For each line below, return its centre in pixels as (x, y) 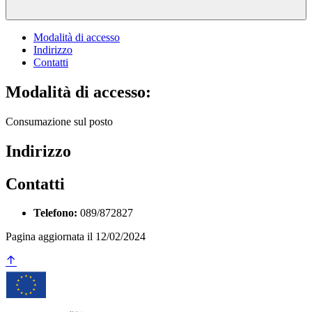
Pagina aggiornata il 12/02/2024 (76, 237)
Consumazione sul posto (59, 121)
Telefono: (55, 213)
